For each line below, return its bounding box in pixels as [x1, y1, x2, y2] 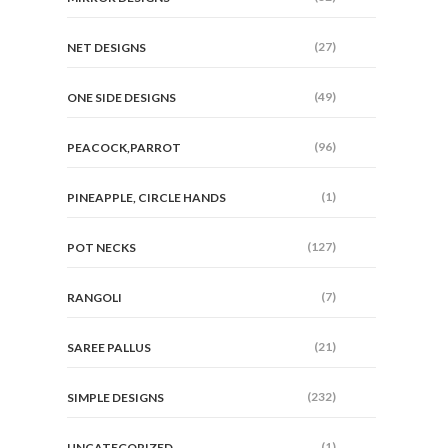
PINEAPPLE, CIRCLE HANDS [67, 190, 227, 205]
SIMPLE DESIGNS [67, 390, 165, 405]
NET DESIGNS [67, 40, 147, 55]
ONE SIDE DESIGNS [67, 90, 177, 105]
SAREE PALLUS [67, 340, 152, 355]
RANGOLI [67, 290, 123, 305]
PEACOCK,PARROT [67, 140, 182, 155]
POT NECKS [67, 240, 137, 255]
